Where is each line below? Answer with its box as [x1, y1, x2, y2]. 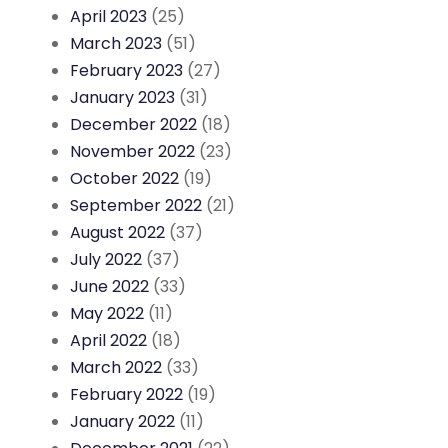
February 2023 [70, 58, 183, 82]
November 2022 [70, 139, 195, 163]
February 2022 [70, 382, 183, 406]
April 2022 [70, 328, 147, 352]
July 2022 [70, 247, 142, 271]
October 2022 [70, 166, 179, 190]
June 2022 [70, 274, 149, 298]
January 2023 [70, 85, 175, 109]
